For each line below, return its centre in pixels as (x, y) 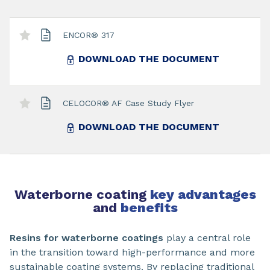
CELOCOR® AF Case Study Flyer (128, 103)
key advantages (201, 195)
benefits (149, 208)
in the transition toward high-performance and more (132, 253)
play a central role (207, 238)
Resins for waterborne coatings (86, 238)
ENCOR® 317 (89, 35)
